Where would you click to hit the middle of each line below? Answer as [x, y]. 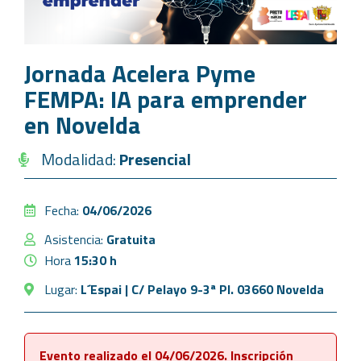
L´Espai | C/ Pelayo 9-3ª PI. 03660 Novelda [202, 289]
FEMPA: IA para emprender [166, 99]
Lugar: [62, 289]
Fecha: [63, 210]
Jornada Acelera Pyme [140, 73]
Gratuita [131, 239]
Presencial [155, 159]
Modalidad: [80, 159]
